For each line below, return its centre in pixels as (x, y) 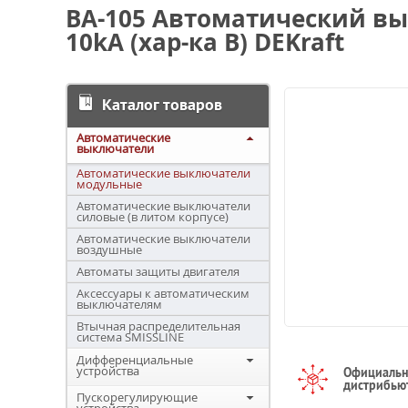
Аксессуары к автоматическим (163, 293)
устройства (108, 371)
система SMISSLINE (130, 337)
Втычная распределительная (158, 326)
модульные (109, 184)
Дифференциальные (135, 360)
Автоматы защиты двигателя (158, 271)
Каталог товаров (162, 104)
